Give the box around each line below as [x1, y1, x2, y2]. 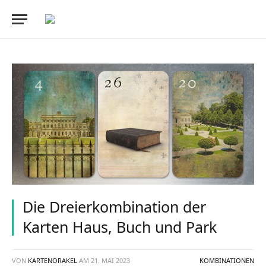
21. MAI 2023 [91, 256, 130, 265]
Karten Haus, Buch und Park [23, 217, 217, 237]
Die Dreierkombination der [23, 197, 206, 217]
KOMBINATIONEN [199, 256, 254, 265]
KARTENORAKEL [28, 256, 77, 265]
